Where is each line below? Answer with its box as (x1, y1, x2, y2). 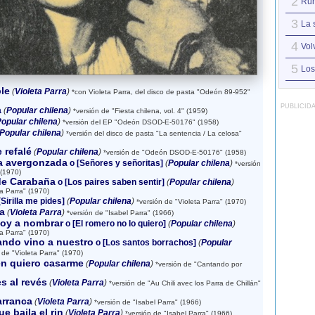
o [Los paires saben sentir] (55, 177, 165, 187)
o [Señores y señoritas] (67, 158, 163, 168)
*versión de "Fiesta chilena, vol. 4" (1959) (70, 107, 207, 115)
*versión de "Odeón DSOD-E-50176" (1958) (101, 148, 246, 156)
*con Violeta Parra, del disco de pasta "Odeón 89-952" (69, 88, 250, 96)
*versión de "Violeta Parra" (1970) (134, 198, 246, 205)
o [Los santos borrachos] (93, 238, 196, 247)
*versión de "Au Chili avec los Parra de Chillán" (106, 279, 261, 287)
